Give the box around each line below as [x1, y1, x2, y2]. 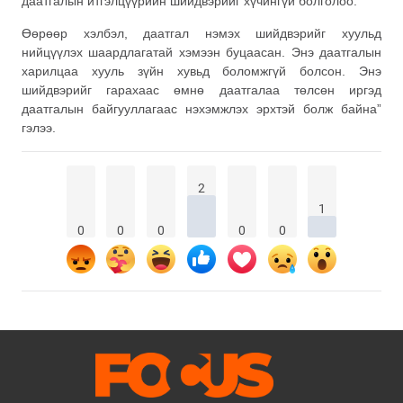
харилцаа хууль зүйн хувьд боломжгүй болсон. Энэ [22, 63, 381, 78]
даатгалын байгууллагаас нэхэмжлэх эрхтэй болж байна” [22, 101, 381, 116]
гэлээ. [22, 120, 56, 135]
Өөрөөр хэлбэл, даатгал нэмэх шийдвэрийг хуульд [22, 25, 381, 40]
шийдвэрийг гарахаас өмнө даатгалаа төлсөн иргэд [22, 82, 381, 97]
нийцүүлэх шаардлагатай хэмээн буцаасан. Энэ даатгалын [22, 44, 381, 59]
